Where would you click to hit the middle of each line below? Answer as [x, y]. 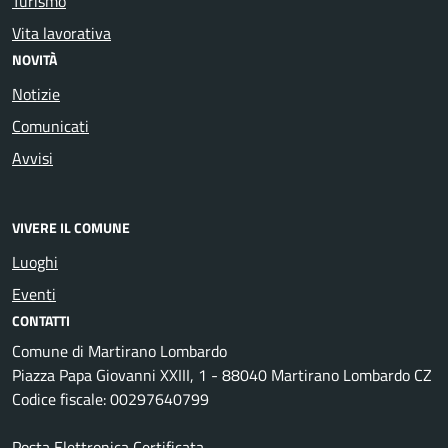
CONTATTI [41, 320]
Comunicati [50, 126]
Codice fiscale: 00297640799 [110, 398]
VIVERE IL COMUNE [71, 227]
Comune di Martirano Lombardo [119, 350]
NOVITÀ [34, 60]
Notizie [36, 94]
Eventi [34, 293]
